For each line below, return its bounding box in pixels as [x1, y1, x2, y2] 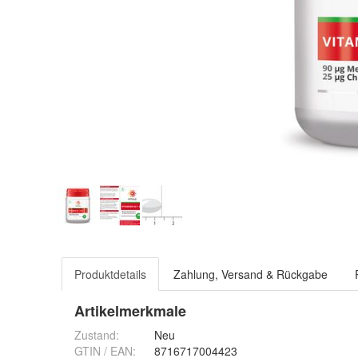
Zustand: [74, 327, 119, 343]
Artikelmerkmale [74, 300, 186, 321]
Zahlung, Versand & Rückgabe [173, 266, 328, 282]
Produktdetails [74, 266, 146, 282]
